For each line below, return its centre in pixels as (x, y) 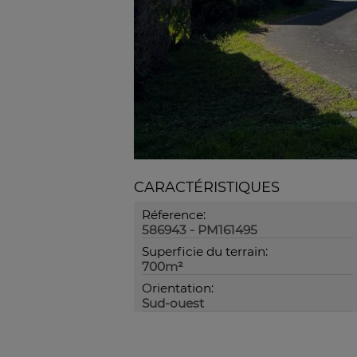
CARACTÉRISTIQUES (207, 187)
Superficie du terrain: (205, 251)
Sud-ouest (173, 303)
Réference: (174, 215)
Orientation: (178, 288)
